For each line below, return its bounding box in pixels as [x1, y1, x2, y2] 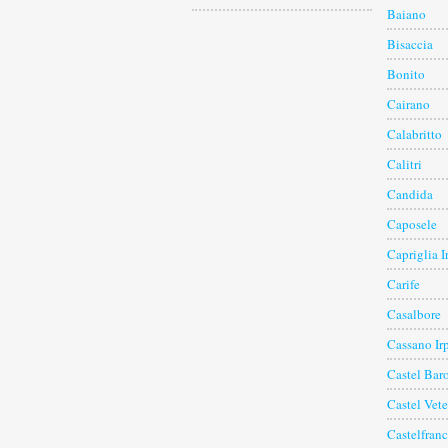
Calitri [387, 155, 422, 174]
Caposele [387, 215, 437, 234]
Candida [387, 185, 433, 204]
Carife [387, 275, 420, 294]
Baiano [387, 5, 426, 24]
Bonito [387, 65, 425, 84]
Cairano [387, 95, 430, 114]
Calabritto [387, 125, 442, 144]
